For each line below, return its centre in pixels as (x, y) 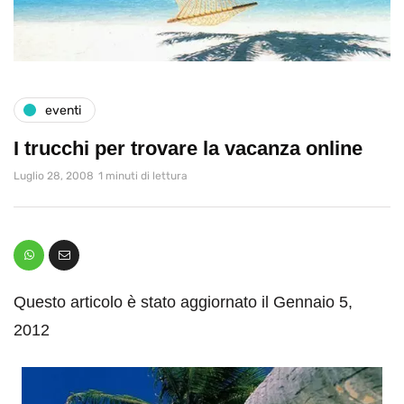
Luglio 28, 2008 (54, 176)
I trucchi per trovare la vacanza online (188, 149)
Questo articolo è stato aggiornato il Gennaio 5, (183, 303)
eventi (63, 110)
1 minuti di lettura (143, 176)
